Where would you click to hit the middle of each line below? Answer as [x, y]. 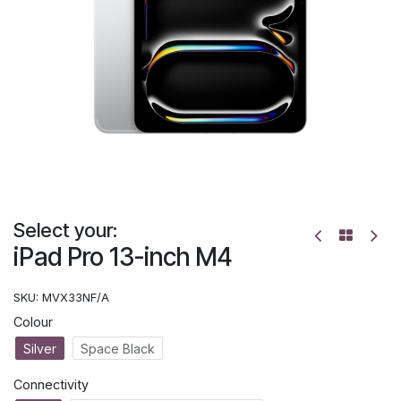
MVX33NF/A [76, 297]
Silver [40, 348]
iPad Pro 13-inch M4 [123, 256]
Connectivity [51, 384]
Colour [33, 322]
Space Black [118, 348]
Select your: [65, 230]
